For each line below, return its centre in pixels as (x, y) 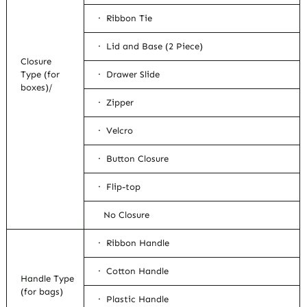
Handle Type (48, 279)
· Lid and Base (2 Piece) (151, 47)
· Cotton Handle (134, 271)
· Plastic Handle (134, 299)
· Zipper (116, 103)
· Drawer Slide (129, 75)
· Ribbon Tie (125, 19)
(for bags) (42, 292)
